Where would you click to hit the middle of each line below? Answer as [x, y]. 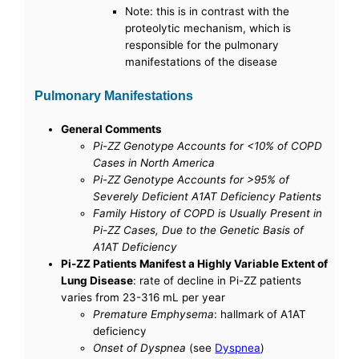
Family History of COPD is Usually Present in [208, 213]
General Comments [112, 129]
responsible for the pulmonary [202, 44]
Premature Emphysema [154, 314]
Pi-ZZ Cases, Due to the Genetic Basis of [199, 230]
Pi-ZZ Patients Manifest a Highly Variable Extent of [195, 263]
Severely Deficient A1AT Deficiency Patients [208, 196]
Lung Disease [97, 280]
